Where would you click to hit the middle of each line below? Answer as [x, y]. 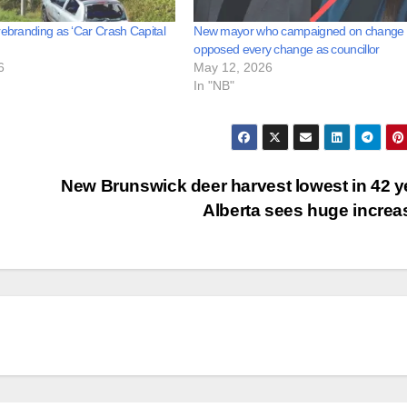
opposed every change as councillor [287, 50]
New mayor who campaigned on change [299, 31]
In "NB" [214, 86]
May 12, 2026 [233, 68]
